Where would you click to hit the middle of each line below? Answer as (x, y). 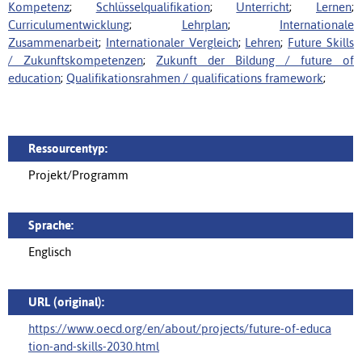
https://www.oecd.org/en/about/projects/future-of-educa (180, 328)
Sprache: (51, 225)
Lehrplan (204, 25)
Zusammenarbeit (53, 42)
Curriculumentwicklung (69, 25)
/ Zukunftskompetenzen (76, 60)
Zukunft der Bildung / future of (255, 60)
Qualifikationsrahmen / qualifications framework (195, 78)
